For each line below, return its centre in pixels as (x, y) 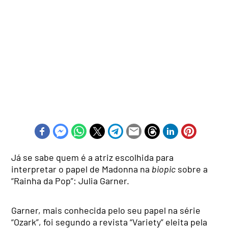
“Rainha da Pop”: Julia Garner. (70, 181)
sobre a (192, 169)
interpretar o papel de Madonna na (82, 169)
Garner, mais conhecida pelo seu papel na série (106, 210)
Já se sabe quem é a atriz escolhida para (93, 158)
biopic (164, 169)
